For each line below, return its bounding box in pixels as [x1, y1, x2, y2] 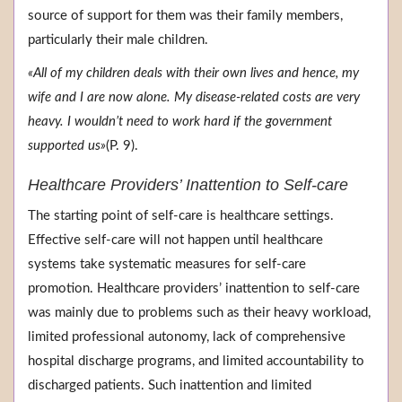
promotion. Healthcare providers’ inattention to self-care [28, 282, 360, 296]
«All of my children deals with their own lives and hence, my [28, 66, 359, 81]
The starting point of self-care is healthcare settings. [28, 209, 334, 223]
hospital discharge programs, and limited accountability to [28, 354, 364, 369]
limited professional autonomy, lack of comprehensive [28, 330, 345, 345]
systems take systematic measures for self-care [28, 258, 306, 272]
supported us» [28, 139, 106, 153]
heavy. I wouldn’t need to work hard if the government [28, 115, 332, 129]
